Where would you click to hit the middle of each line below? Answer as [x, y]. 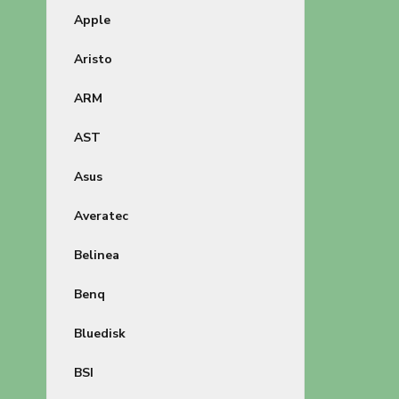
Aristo [93, 59]
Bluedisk [100, 334]
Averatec [101, 216]
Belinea [97, 255]
